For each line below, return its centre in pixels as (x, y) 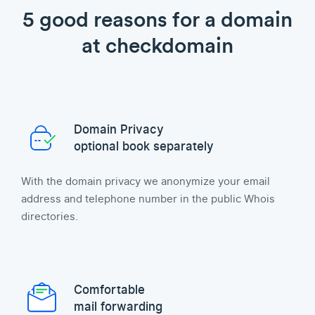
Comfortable (109, 290)
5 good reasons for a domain (157, 19)
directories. (50, 217)
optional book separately (144, 147)
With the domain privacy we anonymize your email (146, 181)
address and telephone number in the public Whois (148, 199)
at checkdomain (157, 45)
